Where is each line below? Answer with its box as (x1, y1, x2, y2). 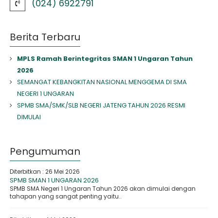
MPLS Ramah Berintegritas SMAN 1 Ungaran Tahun (17, 54, 193, 63)
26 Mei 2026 (45, 167, 80, 176)
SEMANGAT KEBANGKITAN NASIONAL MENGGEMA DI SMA (17, 77, 187, 87)
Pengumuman (10, 145, 80, 158)
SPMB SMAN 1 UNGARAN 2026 (10, 176, 99, 185)
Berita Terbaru (10, 30, 80, 44)
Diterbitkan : (10, 167, 45, 176)
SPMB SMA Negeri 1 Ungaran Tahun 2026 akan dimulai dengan (10, 184, 196, 193)
